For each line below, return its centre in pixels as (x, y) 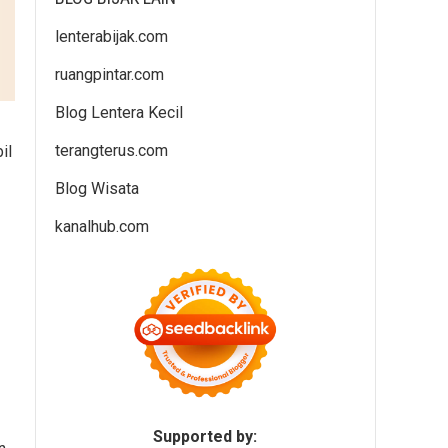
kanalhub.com (102, 226)
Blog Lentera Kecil (119, 112)
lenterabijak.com (111, 36)
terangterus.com (111, 150)
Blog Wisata (97, 188)
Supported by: (205, 436)
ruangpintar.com (109, 74)
